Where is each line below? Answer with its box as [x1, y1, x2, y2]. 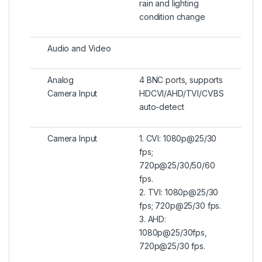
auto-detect [139, 102, 184, 112]
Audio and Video [47, 43, 111, 54]
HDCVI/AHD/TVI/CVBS [139, 88, 224, 99]
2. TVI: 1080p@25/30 [139, 187, 219, 198]
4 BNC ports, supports [139, 75, 223, 85]
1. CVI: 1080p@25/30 [139, 133, 217, 144]
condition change [139, 12, 205, 22]
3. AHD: [139, 214, 167, 225]
